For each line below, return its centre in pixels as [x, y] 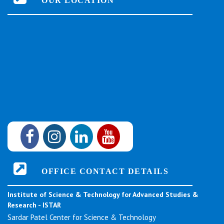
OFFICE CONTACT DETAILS [101, 171]
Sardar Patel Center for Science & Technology [82, 217]
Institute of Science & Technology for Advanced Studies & [103, 195]
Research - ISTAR [34, 205]
